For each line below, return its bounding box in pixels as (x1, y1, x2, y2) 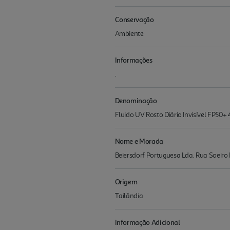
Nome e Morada (114, 137, 163, 146)
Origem (114, 177, 138, 186)
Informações (114, 55, 152, 65)
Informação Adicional (114, 218, 180, 227)
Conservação (114, 15, 154, 24)
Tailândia (114, 191, 143, 201)
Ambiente (114, 29, 144, 39)
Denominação (114, 96, 157, 105)
